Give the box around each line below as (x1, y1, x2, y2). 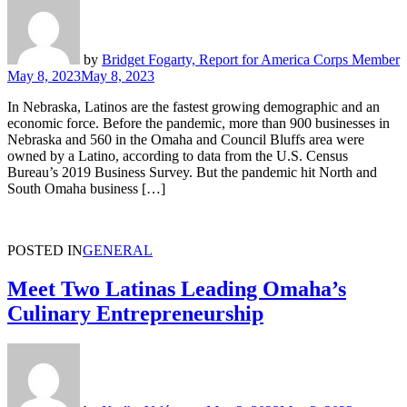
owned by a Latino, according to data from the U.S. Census (7, 147, 348, 164)
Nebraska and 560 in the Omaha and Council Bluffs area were (7, 131, 364, 147)
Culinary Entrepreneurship (7, 301, 263, 325)
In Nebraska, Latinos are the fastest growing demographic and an (7, 98, 380, 114)
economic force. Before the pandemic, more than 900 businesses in (7, 114, 390, 131)
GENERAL (83, 242, 153, 258)
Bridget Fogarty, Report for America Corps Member (102, 51, 400, 67)
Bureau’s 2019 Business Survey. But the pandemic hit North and (7, 164, 377, 180)
